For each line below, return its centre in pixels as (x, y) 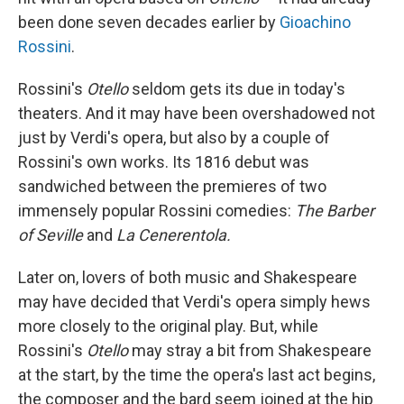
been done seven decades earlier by (149, 22)
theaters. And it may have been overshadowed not (197, 113)
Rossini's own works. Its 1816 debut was (164, 161)
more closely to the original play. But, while (168, 326)
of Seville (52, 234)
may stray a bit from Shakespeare (250, 350)
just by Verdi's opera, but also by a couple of (174, 137)
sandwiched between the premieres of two (172, 186)
